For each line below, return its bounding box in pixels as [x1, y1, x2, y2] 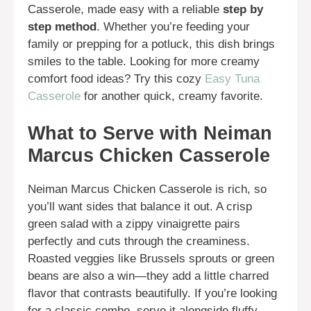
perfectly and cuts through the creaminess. [28, 235, 250, 249]
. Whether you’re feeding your [96, 19, 250, 33]
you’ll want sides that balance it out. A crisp [28, 200, 252, 214]
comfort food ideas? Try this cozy [28, 72, 205, 85]
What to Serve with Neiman [28, 123, 272, 144]
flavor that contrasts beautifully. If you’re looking [28, 287, 277, 301]
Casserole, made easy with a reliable [28, 2, 223, 16]
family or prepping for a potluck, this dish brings [28, 37, 275, 51]
